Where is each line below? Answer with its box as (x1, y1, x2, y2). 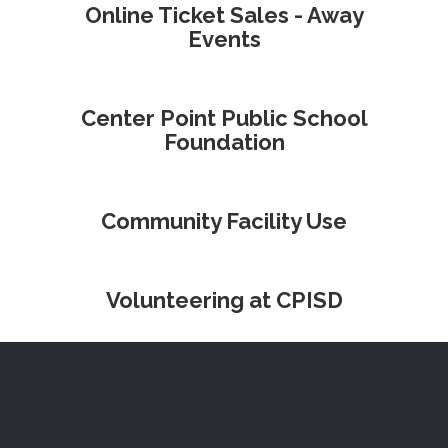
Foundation (163, 129, 285, 155)
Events (187, 26, 261, 52)
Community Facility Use (101, 208, 347, 234)
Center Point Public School (80, 105, 368, 131)
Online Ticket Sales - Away (84, 2, 364, 28)
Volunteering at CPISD (105, 287, 343, 313)
